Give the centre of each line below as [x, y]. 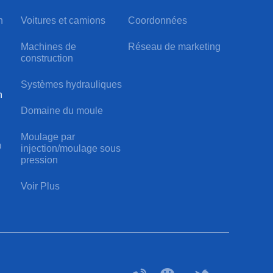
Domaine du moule [62, 111]
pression [40, 160]
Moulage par [48, 137]
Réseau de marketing [174, 47]
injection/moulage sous [71, 149]
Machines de [49, 47]
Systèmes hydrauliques [72, 85]
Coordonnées [157, 21]
